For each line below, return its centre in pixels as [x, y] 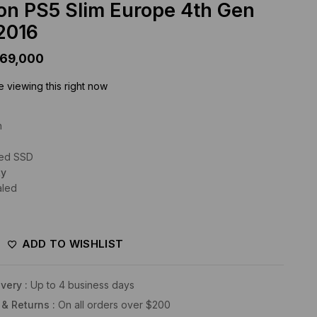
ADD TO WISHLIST [73, 244]
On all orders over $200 [114, 305]
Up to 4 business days [82, 285]
